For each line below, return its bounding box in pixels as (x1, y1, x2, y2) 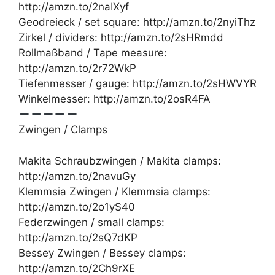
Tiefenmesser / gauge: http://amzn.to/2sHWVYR (18, 77, 257, 90)
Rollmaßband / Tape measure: (18, 47, 167, 60)
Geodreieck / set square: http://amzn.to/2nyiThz (18, 16, 255, 29)
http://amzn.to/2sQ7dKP (18, 231, 137, 244)
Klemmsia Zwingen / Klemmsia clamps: (18, 185, 211, 198)
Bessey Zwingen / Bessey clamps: (18, 246, 186, 259)
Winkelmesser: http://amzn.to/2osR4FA (18, 93, 211, 106)
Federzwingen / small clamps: (18, 215, 165, 228)
